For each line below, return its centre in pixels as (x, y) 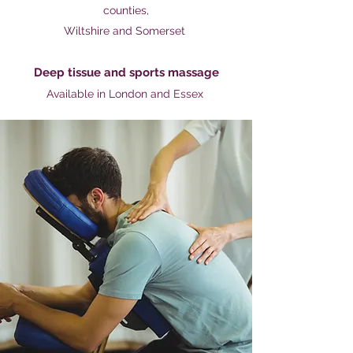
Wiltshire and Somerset (126, 31)
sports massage (174, 72)
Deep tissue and (81, 72)
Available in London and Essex (126, 94)
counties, (126, 10)
